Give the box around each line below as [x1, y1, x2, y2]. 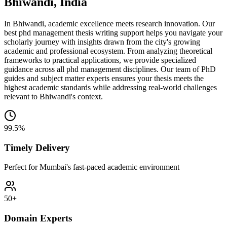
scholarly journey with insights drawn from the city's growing [4, 37, 200, 46]
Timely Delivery [4, 142, 70, 153]
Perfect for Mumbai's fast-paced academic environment [4, 163, 179, 172]
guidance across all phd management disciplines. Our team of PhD [4, 64, 216, 73]
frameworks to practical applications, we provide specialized [4, 55, 196, 64]
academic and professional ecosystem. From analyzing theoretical [4, 46, 212, 55]
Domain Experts [4, 212, 72, 223]
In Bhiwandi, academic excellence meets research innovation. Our [4, 19, 215, 28]
